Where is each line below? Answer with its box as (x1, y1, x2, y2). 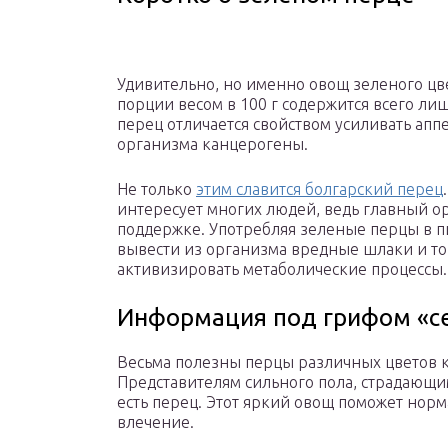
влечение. (117, 413, 194, 432)
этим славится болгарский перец (196, 180, 443, 199)
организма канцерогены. (117, 135, 308, 154)
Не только (117, 180, 196, 199)
